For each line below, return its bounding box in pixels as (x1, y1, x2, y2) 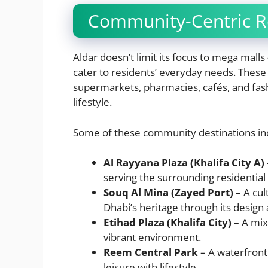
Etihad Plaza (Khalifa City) (103, 215, 232, 230)
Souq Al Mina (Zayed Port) (103, 185, 233, 200)
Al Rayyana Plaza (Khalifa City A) (103, 156, 264, 170)
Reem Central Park (103, 245, 198, 260)
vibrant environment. (103, 230, 201, 245)
